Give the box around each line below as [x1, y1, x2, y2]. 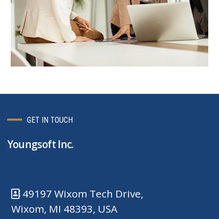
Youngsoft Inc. [7, 137, 74, 152]
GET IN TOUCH [26, 115, 73, 125]
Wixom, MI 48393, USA [11, 201, 117, 216]
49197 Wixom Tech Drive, [22, 186, 143, 200]
